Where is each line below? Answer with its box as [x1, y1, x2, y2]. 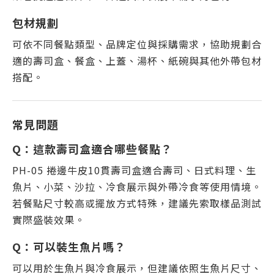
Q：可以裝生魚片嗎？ [12, 239, 126, 254]
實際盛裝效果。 [12, 212, 85, 227]
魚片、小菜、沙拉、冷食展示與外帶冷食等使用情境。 [12, 179, 262, 194]
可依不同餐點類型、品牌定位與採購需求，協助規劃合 [12, 37, 262, 51]
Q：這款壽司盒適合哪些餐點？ [12, 141, 172, 157]
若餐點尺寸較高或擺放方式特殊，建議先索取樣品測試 [12, 196, 262, 210]
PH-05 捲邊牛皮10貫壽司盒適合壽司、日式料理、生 [12, 163, 256, 177]
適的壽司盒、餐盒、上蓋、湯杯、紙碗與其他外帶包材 [12, 53, 262, 68]
